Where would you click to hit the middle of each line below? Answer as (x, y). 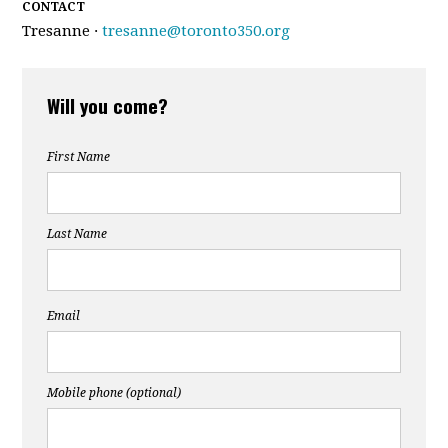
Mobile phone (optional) (114, 393)
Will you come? (108, 105)
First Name (79, 157)
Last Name (77, 234)
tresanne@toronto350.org (196, 31)
